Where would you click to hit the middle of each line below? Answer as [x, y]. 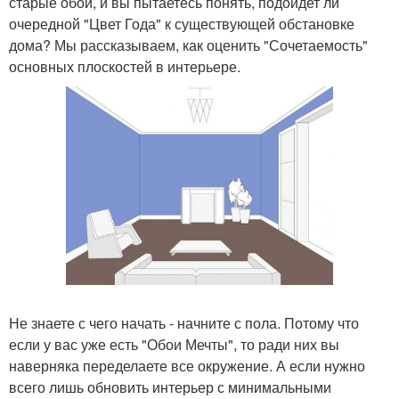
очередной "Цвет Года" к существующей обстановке [182, 24]
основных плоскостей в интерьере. [125, 66]
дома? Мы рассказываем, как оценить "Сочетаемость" [188, 45]
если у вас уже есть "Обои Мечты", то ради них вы [174, 345]
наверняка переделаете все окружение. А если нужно [187, 366]
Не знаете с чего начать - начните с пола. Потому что [184, 323]
